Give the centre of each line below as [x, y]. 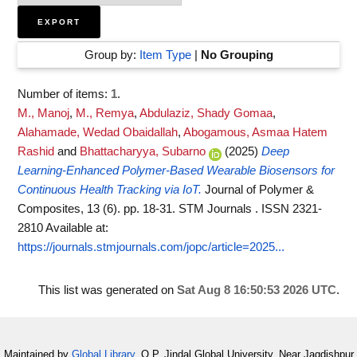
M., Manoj [43, 113]
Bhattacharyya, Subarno [143, 151]
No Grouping [237, 55]
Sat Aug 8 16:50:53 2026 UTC [257, 290]
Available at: [77, 228]
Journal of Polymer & [259, 190]
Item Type [165, 55]
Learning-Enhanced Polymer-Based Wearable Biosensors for [176, 171]
